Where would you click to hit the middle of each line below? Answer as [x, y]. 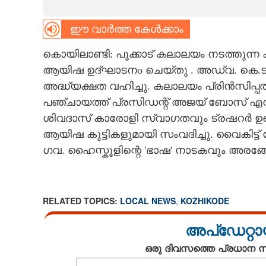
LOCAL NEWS [148, 201]
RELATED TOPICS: [81, 201]
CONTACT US [41, 123]
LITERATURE [37, 54]
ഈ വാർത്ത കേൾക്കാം [122, 29]
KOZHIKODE [205, 201]
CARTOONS [35, 20]
